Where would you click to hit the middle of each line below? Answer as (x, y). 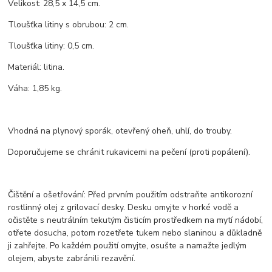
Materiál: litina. (36, 67)
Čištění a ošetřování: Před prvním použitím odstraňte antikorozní (131, 194)
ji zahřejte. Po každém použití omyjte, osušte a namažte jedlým (127, 245)
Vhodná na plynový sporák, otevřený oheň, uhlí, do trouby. (120, 131)
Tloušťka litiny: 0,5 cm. (51, 46)
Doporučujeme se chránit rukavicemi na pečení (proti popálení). (129, 152)
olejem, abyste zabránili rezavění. (72, 258)
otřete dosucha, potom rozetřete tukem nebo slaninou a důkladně (135, 233)
